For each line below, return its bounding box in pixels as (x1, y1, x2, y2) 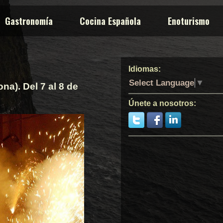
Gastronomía (5, 14, 53, 27)
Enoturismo (168, 14, 210, 27)
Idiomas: (128, 65, 161, 73)
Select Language (129, 78, 194, 88)
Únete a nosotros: (128, 99, 196, 108)
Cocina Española (80, 14, 141, 27)
